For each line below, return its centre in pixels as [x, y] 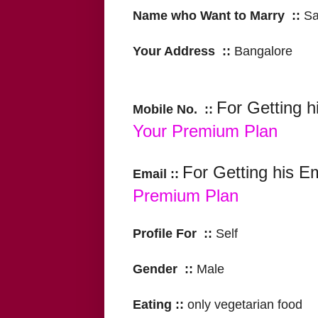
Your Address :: [183, 51]
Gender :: [165, 269]
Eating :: [160, 305]
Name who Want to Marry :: [218, 16]
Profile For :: [172, 234]
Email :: [158, 174]
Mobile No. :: [175, 110]
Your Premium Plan [205, 131]
